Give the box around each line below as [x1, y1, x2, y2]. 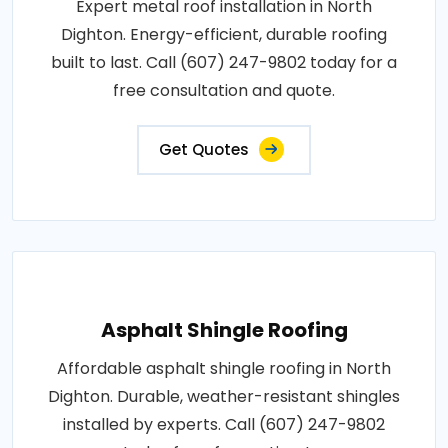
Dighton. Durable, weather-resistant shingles [48, 384, 400, 408]
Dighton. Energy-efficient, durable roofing [61, 22, 387, 46]
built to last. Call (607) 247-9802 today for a [51, 50, 397, 74]
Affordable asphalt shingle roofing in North [57, 356, 391, 380]
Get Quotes [159, 138, 249, 160]
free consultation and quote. [113, 78, 335, 102]
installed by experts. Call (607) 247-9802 [63, 412, 385, 436]
